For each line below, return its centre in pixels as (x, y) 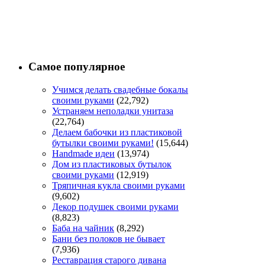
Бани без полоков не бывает (109, 238)
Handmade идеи (83, 153)
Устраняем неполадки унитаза (113, 111)
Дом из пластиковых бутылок (112, 164)
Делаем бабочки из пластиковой (117, 132)
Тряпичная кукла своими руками (119, 185)
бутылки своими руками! (103, 143)
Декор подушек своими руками (115, 206)
